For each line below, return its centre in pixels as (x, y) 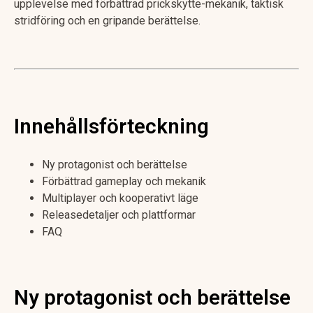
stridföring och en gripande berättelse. (107, 20)
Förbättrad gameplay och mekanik (124, 181)
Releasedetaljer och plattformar (119, 214)
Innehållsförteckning (111, 127)
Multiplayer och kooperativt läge (120, 198)
